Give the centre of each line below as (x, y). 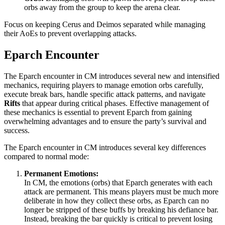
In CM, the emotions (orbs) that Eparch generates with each (118, 182)
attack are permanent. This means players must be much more (121, 191)
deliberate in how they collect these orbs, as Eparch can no (117, 200)
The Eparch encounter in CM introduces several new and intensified (112, 76)
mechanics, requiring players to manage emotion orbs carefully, (104, 85)
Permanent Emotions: (61, 173)
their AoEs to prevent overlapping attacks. (70, 33)
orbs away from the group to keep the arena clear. (102, 7)
